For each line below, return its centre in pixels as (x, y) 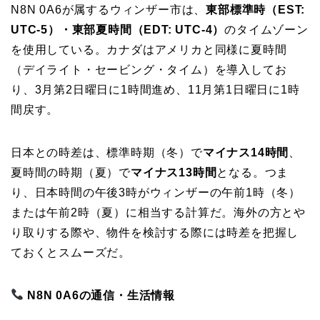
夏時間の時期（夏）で (71, 172)
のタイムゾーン (266, 29)
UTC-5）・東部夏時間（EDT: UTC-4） (118, 29)
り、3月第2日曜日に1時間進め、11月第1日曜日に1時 (155, 89)
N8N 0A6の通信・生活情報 (101, 295)
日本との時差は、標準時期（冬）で (107, 152)
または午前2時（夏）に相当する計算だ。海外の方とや (158, 212)
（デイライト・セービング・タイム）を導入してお (149, 69)
